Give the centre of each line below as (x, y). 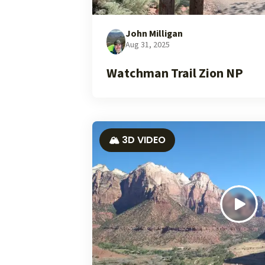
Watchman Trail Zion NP (175, 73)
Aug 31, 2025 (148, 45)
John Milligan (154, 34)
